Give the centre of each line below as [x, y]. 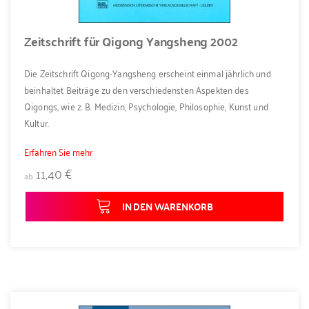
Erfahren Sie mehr [58, 152]
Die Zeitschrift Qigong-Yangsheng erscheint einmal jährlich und [148, 72]
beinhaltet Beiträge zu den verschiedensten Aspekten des [137, 89]
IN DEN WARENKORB [168, 207]
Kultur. [37, 122]
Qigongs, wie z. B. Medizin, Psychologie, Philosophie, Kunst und [146, 106]
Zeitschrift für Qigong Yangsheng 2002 [131, 41]
